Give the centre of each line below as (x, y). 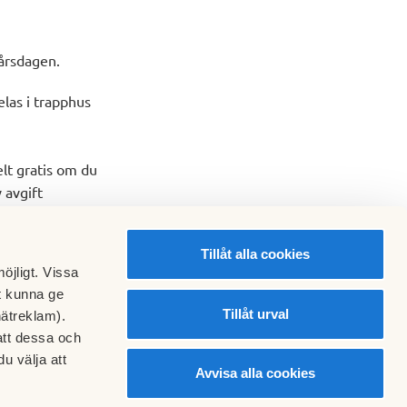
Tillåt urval (255, 313)
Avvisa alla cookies (255, 373)
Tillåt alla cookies (255, 254)
